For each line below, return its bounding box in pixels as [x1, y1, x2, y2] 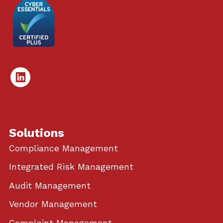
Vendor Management [8, 199, 97, 210]
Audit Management [8, 180, 91, 191]
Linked [18, 76, 46, 87]
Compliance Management [8, 143, 118, 153]
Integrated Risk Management [8, 162, 133, 172]
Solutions [8, 125, 64, 140]
